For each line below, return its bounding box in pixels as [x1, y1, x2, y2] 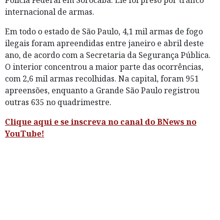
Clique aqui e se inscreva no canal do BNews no [5, 116, 196, 128]
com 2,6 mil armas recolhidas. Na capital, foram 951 [5, 73, 199, 84]
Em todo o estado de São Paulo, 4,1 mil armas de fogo [5, 26, 203, 37]
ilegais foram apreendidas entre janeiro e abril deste [5, 38, 204, 49]
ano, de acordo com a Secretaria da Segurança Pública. [5, 50, 211, 61]
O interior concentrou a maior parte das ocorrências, [5, 61, 203, 73]
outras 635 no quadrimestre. [5, 97, 111, 108]
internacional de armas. [5, 6, 94, 18]
